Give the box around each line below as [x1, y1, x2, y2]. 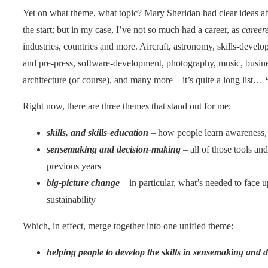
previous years [47, 160, 101, 171]
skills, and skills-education [47, 127, 148, 138]
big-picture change [47, 177, 120, 188]
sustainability [47, 194, 96, 205]
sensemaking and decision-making [47, 144, 181, 154]
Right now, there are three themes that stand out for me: [23, 100, 231, 111]
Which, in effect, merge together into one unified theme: [23, 220, 233, 231]
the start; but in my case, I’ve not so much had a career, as [23, 24, 242, 35]
